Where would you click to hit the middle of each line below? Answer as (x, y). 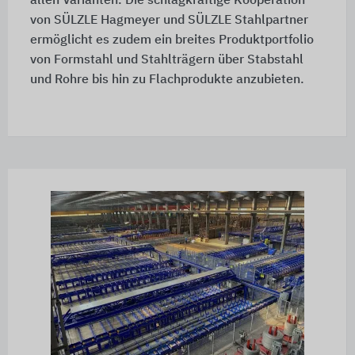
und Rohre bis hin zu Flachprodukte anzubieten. (167, 80)
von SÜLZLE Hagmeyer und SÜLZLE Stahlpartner (169, 21)
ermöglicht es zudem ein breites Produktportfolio (172, 41)
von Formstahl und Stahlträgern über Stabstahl (166, 61)
